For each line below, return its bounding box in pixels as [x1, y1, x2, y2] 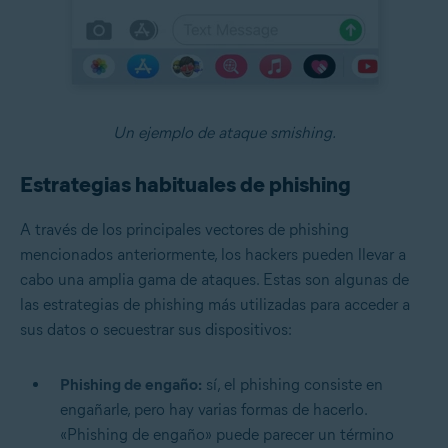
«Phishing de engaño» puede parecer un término [60, 425, 394, 445]
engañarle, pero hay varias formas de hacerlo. [60, 400, 367, 420]
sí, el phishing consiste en [202, 375, 383, 395]
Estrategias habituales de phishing [20, 171, 351, 199]
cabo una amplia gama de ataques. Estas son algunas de [20, 270, 409, 290]
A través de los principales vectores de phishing [20, 220, 349, 240]
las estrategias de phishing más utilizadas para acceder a [20, 295, 410, 315]
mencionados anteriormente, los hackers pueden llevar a [20, 245, 406, 265]
